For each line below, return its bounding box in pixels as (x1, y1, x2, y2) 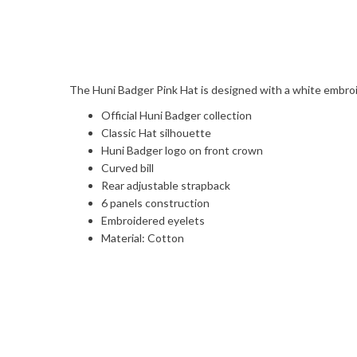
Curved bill (101, 161, 154, 175)
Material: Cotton (101, 231, 184, 245)
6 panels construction (101, 196, 210, 210)
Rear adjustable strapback (101, 178, 230, 192)
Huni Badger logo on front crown (101, 143, 263, 157)
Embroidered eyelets (101, 214, 205, 227)
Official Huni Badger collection (101, 108, 252, 122)
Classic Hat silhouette (101, 126, 211, 139)
